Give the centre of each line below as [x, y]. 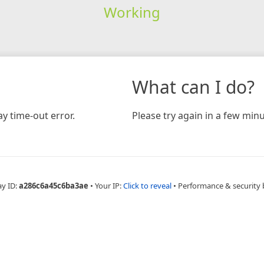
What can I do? [193, 87]
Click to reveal [147, 185]
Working [132, 12]
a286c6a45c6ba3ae [54, 185]
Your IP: [109, 185]
